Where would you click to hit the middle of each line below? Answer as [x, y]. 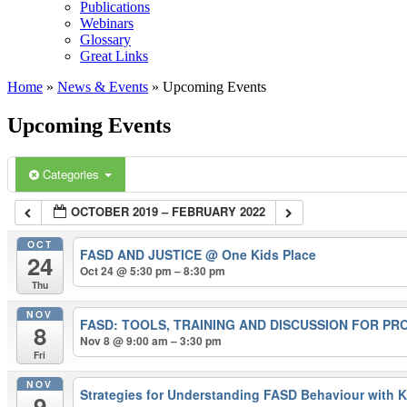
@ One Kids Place [261, 255]
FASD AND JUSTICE [143, 255]
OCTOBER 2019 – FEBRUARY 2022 [169, 211]
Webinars [107, 23]
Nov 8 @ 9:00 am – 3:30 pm [151, 341]
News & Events [103, 87]
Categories [73, 174]
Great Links [114, 56]
